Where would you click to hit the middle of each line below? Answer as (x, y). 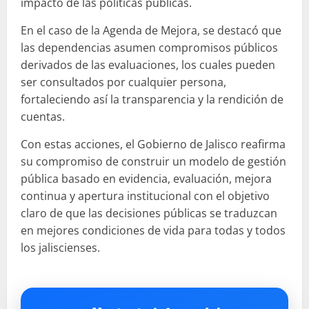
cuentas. (43, 116)
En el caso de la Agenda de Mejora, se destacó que (151, 30)
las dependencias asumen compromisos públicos (149, 47)
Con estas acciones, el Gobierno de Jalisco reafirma (153, 144)
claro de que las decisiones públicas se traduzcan (149, 213)
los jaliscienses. (60, 247)
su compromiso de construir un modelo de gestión (153, 161)
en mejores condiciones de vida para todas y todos (153, 230)
